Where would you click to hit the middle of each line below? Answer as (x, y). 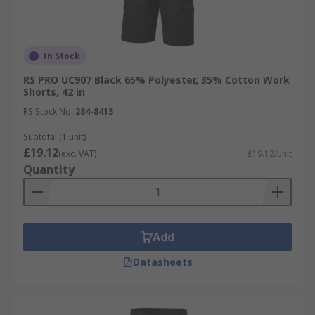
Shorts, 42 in (54, 92)
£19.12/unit (270, 154)
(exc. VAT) (77, 154)
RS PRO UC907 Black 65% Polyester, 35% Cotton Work (156, 80)
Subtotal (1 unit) (54, 137)
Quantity (49, 169)
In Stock (62, 56)
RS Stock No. (48, 111)
